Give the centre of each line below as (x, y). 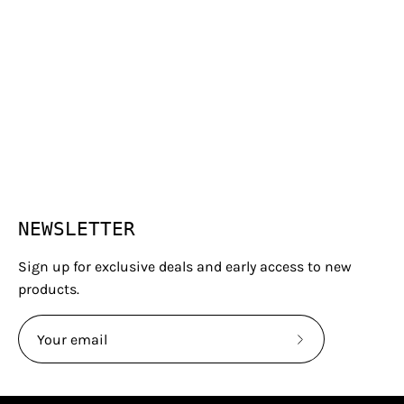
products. (49, 289)
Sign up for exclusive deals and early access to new (185, 267)
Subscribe (331, 349)
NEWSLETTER (77, 230)
